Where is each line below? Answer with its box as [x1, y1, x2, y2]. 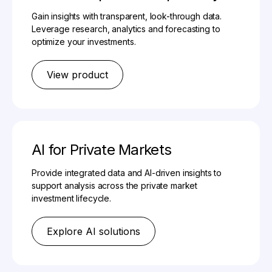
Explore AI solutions [47, 225, 140, 238]
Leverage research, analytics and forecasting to [32, 24, 220, 35]
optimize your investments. [32, 36, 136, 47]
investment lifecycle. [32, 193, 112, 204]
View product [47, 69, 108, 81]
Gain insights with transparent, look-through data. [32, 11, 222, 22]
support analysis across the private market [32, 180, 198, 191]
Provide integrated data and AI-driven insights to [32, 168, 222, 178]
